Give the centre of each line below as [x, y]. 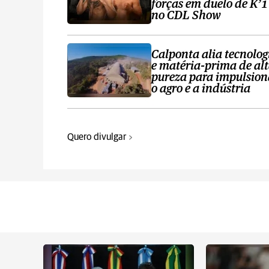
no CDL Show [186, 16]
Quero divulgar [97, 137]
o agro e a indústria [201, 89]
